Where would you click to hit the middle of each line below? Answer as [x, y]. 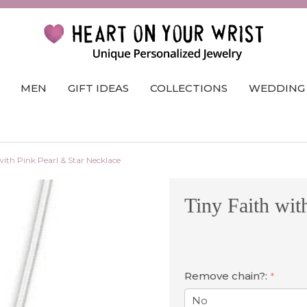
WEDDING [277, 88]
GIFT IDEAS [99, 88]
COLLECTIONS [189, 88]
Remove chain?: [227, 275]
